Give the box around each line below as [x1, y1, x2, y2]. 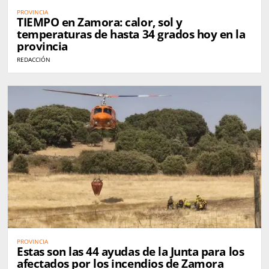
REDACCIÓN [17, 55, 50, 64]
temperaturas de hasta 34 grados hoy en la [17, 26, 246, 42]
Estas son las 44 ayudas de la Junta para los [17, 243, 244, 259]
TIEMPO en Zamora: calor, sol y [17, 14, 183, 30]
